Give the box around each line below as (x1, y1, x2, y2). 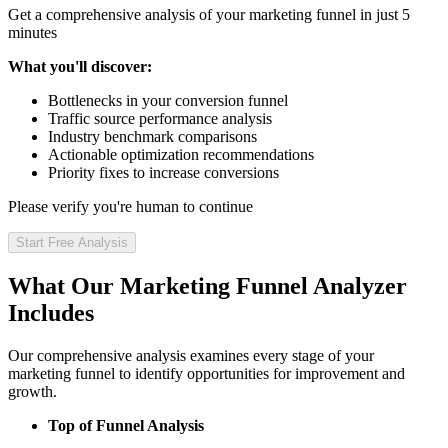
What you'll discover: (8, 57, 152, 75)
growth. (8, 382, 57, 400)
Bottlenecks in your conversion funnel (48, 91, 288, 109)
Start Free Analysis (16, 234, 128, 250)
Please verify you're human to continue (8, 197, 253, 215)
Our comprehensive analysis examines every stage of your (8, 346, 374, 364)
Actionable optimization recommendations (48, 145, 314, 163)
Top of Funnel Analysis (48, 416, 204, 434)
